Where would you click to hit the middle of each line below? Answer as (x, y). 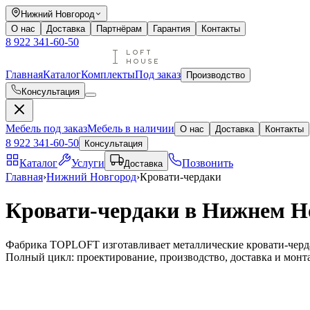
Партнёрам (119, 29)
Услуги (88, 163)
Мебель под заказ (46, 128)
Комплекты (108, 74)
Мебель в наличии (131, 128)
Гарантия (172, 29)
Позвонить (208, 163)
